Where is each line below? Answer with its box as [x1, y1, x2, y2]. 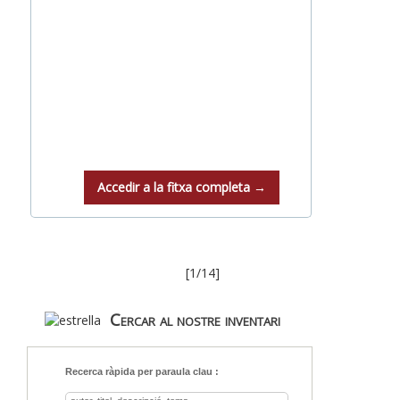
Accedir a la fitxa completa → [97, 179, 266, 196]
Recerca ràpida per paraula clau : [64, 366, 219, 377]
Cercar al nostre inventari [110, 309, 280, 330]
